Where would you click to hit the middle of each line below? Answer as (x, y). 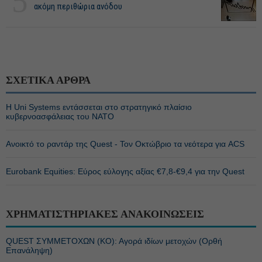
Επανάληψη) (29, 250)
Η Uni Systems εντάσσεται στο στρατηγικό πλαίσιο (99, 107)
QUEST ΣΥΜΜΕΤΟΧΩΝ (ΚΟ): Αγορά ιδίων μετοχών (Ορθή (114, 241)
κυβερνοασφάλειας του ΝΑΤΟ (60, 116)
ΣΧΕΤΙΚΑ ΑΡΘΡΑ (48, 80)
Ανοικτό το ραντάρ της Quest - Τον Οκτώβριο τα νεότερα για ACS (125, 144)
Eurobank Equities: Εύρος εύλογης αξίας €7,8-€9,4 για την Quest (125, 171)
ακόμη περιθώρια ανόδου (78, 6)
